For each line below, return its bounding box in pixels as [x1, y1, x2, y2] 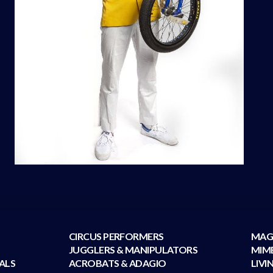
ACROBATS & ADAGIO [69, 257, 166, 269]
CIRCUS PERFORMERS [69, 230, 164, 243]
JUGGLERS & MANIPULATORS [69, 244, 198, 256]
